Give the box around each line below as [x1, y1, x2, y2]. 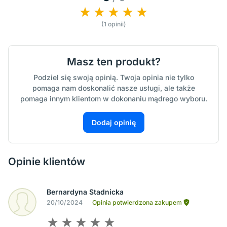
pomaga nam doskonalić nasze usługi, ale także [32, 84, 195, 93]
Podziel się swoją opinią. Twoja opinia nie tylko [33, 73, 194, 82]
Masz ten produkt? [66, 55, 161, 68]
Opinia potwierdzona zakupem [92, 199, 183, 207]
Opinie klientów [8, 155, 85, 168]
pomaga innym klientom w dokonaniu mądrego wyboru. [20, 94, 207, 103]
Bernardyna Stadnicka [47, 187, 124, 197]
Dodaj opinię [91, 118, 136, 127]
